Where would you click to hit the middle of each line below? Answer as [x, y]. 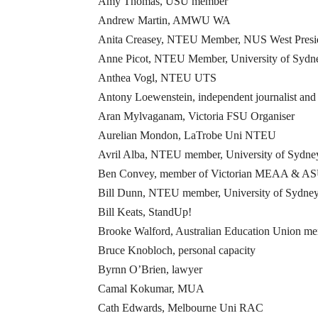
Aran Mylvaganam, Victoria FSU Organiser [196, 116]
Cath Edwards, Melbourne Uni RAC [181, 308]
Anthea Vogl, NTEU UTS [157, 78]
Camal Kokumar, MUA [151, 289]
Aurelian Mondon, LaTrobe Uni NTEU [187, 136]
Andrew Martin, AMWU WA [164, 21]
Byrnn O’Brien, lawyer [150, 270]
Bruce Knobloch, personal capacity [177, 251]
